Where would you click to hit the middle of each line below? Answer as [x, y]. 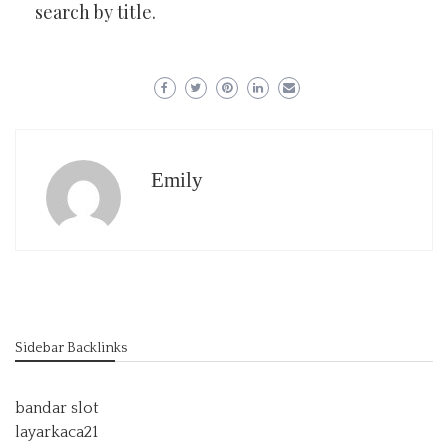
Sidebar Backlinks [71, 348]
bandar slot [57, 408]
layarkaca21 [56, 432]
